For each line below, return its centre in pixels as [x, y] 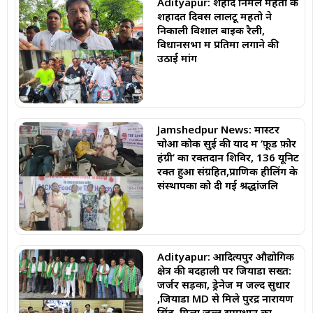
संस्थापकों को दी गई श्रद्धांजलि [217, 185]
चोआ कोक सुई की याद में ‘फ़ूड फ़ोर [226, 144]
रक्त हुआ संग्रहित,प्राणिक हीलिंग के [227, 172]
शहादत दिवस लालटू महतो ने [214, 16]
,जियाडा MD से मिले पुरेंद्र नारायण [225, 298]
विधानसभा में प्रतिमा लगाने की [218, 44]
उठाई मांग [177, 58]
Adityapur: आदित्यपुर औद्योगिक [225, 256]
